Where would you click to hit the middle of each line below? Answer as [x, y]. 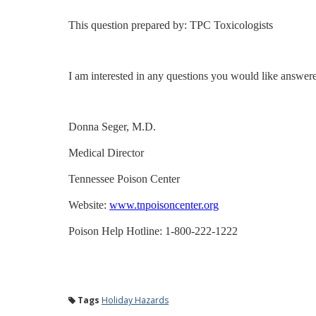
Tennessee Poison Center [124, 179]
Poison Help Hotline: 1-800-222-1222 [153, 231]
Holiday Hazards [135, 300]
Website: [89, 205]
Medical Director [106, 153]
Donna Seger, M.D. [112, 127]
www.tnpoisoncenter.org [164, 205]
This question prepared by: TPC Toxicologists [171, 25]
